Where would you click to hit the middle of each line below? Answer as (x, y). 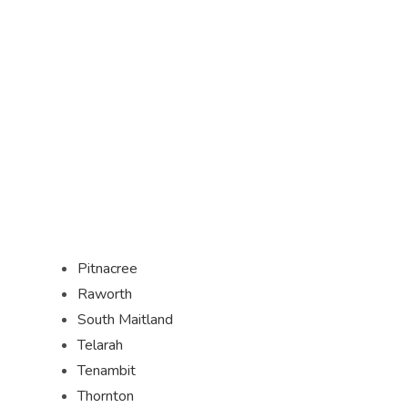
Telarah (100, 345)
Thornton (105, 396)
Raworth (104, 294)
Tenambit (106, 371)
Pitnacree (107, 269)
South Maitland (125, 320)
